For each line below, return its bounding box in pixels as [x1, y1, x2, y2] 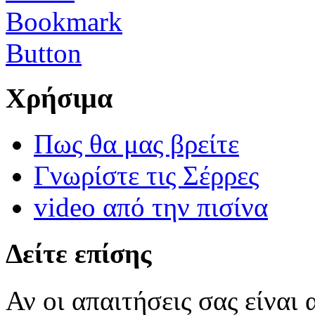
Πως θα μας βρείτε [34, 129, 239, 160]
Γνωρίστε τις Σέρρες [34, 160, 259, 191]
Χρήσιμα [6, 82, 112, 115]
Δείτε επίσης [6, 238, 151, 269]
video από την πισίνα [34, 192, 268, 223]
